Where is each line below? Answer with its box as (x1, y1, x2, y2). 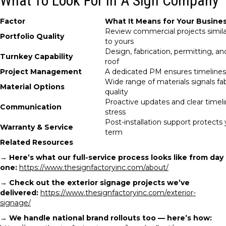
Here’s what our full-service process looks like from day (9, 153, 223, 162)
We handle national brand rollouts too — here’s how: (9, 213, 212, 222)
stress (105, 107, 126, 117)
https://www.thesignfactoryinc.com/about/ (19, 163, 168, 172)
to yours (105, 37, 134, 46)
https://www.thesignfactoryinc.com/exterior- (40, 188, 196, 197)
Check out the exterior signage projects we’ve (9, 178, 190, 187)
